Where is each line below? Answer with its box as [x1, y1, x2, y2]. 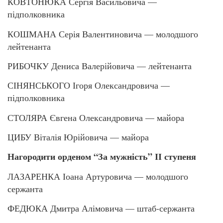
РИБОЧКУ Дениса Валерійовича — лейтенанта [7, 59, 192, 72]
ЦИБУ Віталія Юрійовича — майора [7, 131, 149, 143]
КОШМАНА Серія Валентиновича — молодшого [7, 27, 198, 40]
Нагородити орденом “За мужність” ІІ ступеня [7, 150, 196, 163]
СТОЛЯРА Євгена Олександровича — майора [7, 111, 184, 123]
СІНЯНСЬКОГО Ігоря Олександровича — [7, 79, 170, 92]
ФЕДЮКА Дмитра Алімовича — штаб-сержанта [7, 202, 195, 215]
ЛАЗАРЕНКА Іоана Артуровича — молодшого [7, 170, 188, 182]
